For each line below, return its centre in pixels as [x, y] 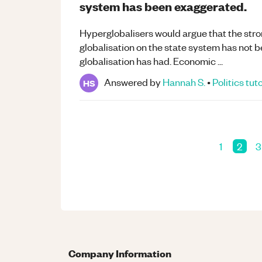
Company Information [120, 253]
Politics [228, 82]
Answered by [132, 82]
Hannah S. [184, 82]
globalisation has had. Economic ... [151, 61]
